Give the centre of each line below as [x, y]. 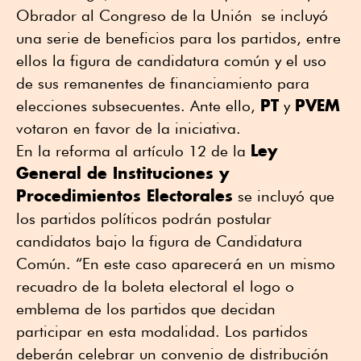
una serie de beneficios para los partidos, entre [178, 38]
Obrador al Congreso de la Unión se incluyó [172, 16]
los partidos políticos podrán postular [144, 219]
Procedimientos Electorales [124, 196]
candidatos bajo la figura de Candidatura [159, 241]
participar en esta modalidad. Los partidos [162, 332]
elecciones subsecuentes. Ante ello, [138, 106]
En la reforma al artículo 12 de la [133, 151]
